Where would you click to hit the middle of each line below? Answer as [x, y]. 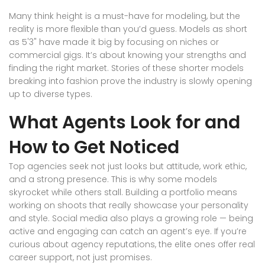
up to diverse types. [51, 94]
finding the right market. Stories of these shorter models [126, 68]
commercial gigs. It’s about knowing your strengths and [127, 55]
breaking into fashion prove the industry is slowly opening [130, 81]
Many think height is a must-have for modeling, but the [125, 16]
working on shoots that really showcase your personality [129, 206]
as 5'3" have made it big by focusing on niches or [114, 42]
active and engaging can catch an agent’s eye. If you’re [128, 232]
